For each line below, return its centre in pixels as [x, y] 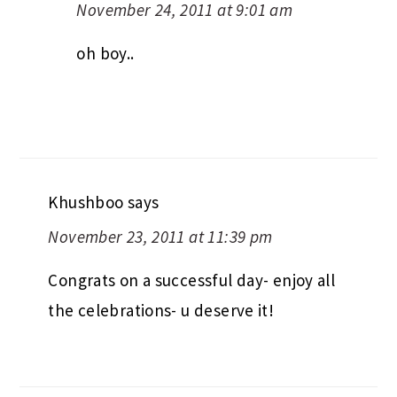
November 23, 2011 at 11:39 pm [160, 237]
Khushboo [86, 202]
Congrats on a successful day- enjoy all [192, 280]
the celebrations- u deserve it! [161, 311]
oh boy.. [105, 54]
